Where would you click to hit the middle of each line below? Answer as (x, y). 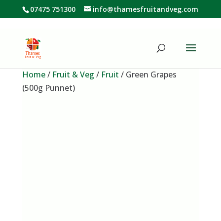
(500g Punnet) (48, 88)
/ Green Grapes (147, 74)
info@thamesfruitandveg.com (146, 9)
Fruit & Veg (73, 74)
